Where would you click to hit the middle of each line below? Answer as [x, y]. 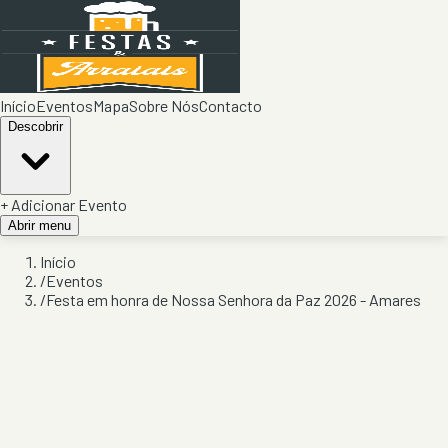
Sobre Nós [164, 105]
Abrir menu [39, 225]
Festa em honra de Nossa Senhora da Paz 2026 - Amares [233, 299]
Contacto [230, 105]
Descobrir [35, 126]
